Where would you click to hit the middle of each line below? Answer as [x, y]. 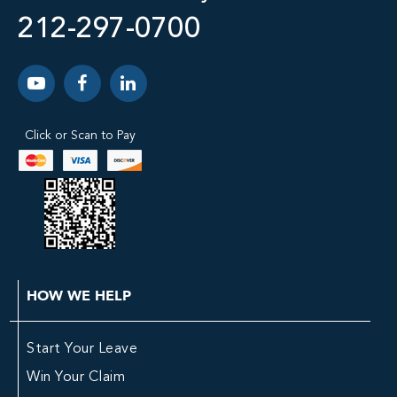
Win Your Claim [76, 378]
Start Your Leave [82, 349]
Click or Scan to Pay [80, 136]
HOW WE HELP [79, 296]
